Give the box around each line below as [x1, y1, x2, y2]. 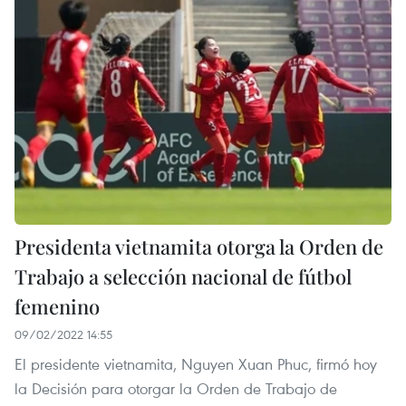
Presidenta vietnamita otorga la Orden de [14, 233, 383, 261]
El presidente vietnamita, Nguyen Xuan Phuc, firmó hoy [14, 353, 377, 375]
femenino [14, 293, 100, 321]
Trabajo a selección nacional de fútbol [14, 263, 352, 291]
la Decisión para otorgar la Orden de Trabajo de [14, 378, 337, 400]
